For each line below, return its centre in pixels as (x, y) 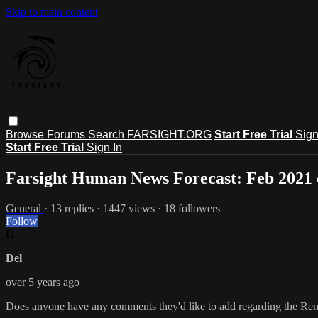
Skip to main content (52, 12)
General (25, 208)
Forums (67, 134)
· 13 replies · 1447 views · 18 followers (132, 208)
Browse (26, 134)
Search (108, 134)
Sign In (104, 147)
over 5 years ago (43, 282)
